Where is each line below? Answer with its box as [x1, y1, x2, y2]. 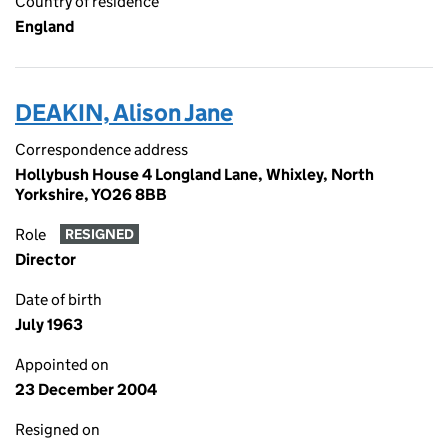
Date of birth [15, 290, 102, 309]
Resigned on [15, 420, 100, 439]
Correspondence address [15, 140, 188, 159]
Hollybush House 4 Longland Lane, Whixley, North [15, 165, 374, 184]
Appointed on [15, 355, 109, 374]
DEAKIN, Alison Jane [15, 98, 233, 127]
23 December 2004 [15, 380, 157, 399]
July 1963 [15, 315, 83, 334]
